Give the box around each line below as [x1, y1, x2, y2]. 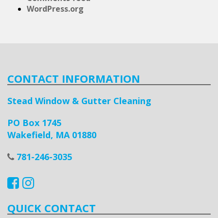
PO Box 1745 [7, 117, 61, 129]
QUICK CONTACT [7, 200, 96, 216]
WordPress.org [27, 3, 84, 15]
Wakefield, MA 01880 [7, 129, 96, 141]
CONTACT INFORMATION [7, 71, 140, 86]
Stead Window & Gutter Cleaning [7, 95, 151, 107]
